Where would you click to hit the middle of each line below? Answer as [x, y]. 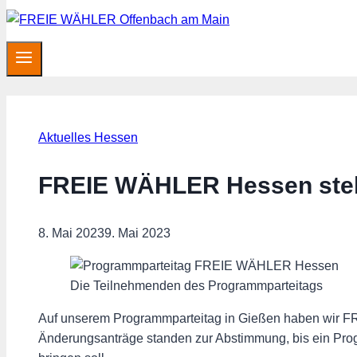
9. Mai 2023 [137, 233]
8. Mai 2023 [71, 233]
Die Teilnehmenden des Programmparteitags [196, 285]
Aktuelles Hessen [88, 138]
